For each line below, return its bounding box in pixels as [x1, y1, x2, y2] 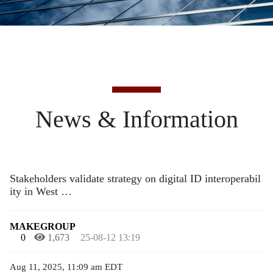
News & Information [35, 105, 238, 133]
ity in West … [10, 185, 72, 197]
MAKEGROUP [10, 221, 76, 232]
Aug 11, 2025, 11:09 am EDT [10, 262, 122, 272]
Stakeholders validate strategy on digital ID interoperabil [10, 172, 261, 185]
